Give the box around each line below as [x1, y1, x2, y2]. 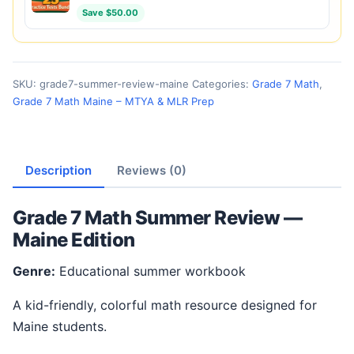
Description [25, 163, 92, 179]
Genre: [22, 263, 55, 280]
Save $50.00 [82, 7, 139, 19]
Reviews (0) [117, 163, 186, 179]
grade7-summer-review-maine [40, 77, 189, 91]
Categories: [192, 77, 252, 91]
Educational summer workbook [55, 263, 246, 280]
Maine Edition [13, 228, 135, 252]
